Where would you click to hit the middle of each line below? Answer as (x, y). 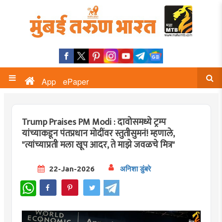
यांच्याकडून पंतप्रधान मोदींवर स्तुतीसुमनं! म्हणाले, (98, 134)
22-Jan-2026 (71, 168)
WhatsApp (52, 184)
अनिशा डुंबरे (135, 168)
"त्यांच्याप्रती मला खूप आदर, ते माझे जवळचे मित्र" (98, 145)
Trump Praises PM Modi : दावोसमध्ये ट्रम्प (94, 122)
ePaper (76, 82)
